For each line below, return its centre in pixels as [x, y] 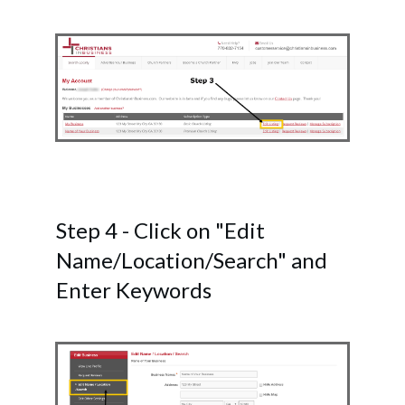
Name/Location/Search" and [192, 259]
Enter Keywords [134, 289]
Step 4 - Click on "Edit [160, 230]
